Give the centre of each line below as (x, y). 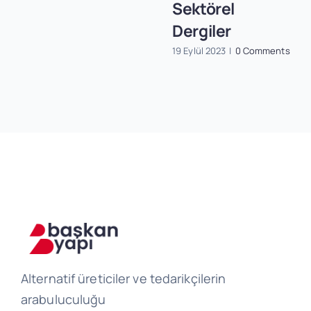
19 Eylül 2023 (199, 50)
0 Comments (262, 50)
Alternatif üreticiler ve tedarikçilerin (123, 279)
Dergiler (202, 31)
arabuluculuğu (63, 300)
